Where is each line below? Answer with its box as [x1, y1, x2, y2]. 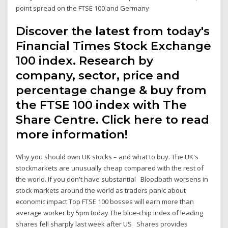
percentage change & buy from [16, 83, 207, 98]
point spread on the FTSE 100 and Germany [16, 3, 151, 13]
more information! [16, 127, 128, 142]
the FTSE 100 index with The [16, 98, 187, 112]
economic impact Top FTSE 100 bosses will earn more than [16, 197, 194, 207]
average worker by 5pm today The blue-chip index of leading [16, 208, 204, 218]
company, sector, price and [16, 68, 180, 83]
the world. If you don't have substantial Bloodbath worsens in [16, 175, 209, 184]
